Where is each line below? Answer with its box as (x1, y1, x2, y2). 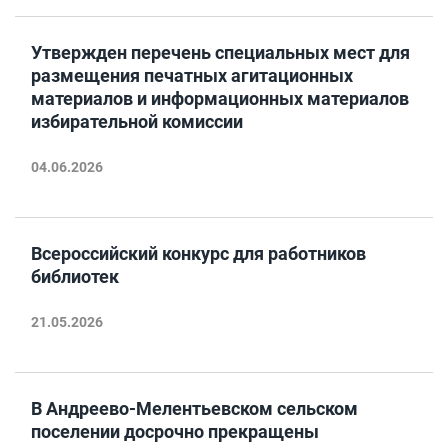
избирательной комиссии (31, 111, 243, 132)
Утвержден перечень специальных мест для (31, 42, 410, 63)
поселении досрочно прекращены (31, 421, 319, 442)
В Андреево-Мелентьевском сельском (31, 398, 358, 419)
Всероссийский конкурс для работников (31, 243, 366, 264)
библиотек (31, 266, 119, 287)
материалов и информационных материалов (31, 88, 409, 109)
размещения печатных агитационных (31, 65, 353, 86)
